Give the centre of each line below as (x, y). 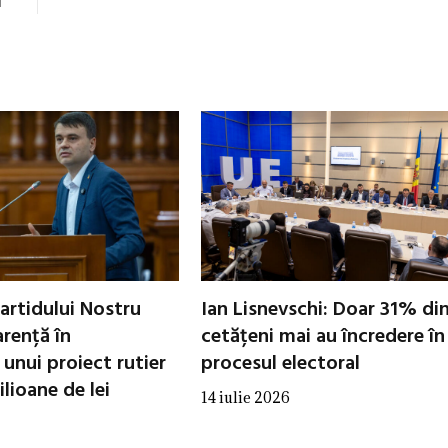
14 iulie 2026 (245, 397)
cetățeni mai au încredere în (323, 336)
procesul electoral (280, 363)
